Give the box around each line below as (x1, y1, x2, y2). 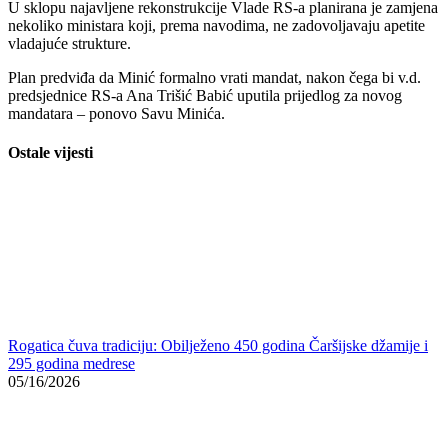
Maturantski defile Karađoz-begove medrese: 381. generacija (8, 409, 391, 427)
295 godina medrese (8, 219, 135, 237)
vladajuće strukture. (8, 34, 131, 52)
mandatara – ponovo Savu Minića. (8, 104, 225, 122)
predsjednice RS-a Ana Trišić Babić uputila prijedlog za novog (8, 86, 402, 104)
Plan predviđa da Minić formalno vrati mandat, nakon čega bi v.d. (8, 68, 421, 86)
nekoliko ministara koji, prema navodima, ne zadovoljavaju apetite (8, 16, 425, 34)
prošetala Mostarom (8, 427, 132, 445)
